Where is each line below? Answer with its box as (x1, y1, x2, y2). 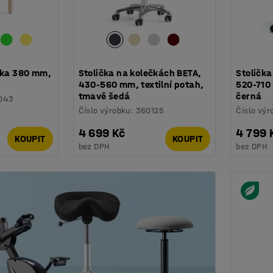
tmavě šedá (78, 90, 130, 102)
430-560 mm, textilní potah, (78, 78, 204, 90)
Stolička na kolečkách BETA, (78, 66, 202, 79)
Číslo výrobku (78, 105, 130, 116)
